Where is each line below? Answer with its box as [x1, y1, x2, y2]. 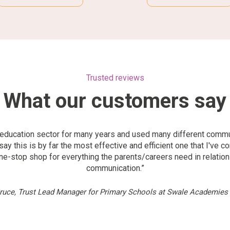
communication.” [86, 163, 144, 173]
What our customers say [4, 88, 226, 113]
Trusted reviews [86, 72, 144, 83]
